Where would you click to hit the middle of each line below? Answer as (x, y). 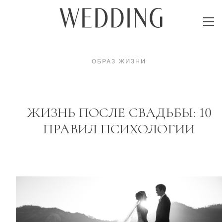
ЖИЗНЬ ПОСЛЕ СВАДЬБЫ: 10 (119, 112)
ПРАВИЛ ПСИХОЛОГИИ (119, 129)
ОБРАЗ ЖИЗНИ (119, 61)
